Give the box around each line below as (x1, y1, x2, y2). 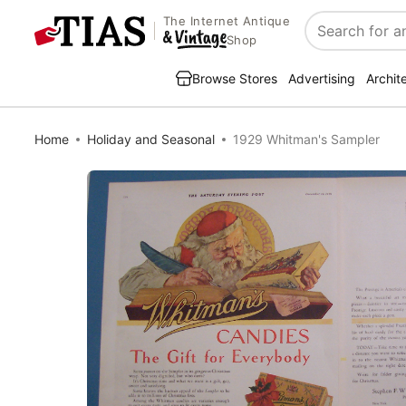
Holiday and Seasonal (87, 131, 215, 147)
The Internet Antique (162, 14, 291, 29)
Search (305, 31, 353, 50)
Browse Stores (192, 71, 277, 86)
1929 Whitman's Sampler (233, 131, 380, 147)
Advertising (288, 71, 355, 86)
